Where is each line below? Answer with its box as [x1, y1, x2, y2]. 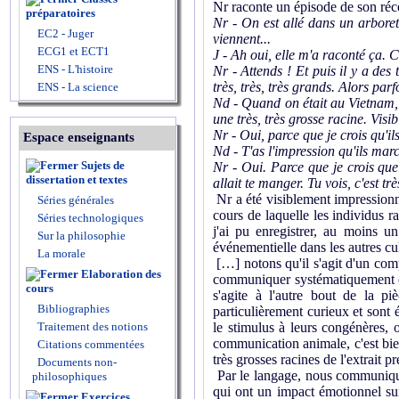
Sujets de [81, 159, 125, 172]
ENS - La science [35, 80, 118, 94]
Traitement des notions [37, 320, 148, 333]
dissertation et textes [26, 173, 127, 186]
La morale [35, 247, 85, 260]
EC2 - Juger [35, 27, 94, 40]
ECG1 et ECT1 [35, 45, 110, 58]
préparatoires [26, 6, 95, 20]
